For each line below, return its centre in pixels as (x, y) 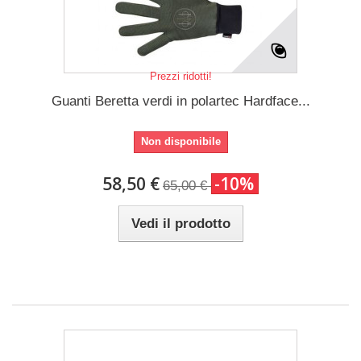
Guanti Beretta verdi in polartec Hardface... (180, 101)
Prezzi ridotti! (180, 76)
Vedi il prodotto (180, 224)
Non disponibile (180, 141)
